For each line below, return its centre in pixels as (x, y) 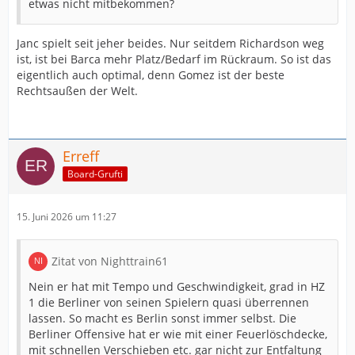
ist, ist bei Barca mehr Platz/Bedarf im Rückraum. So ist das (174, 59)
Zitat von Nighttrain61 (110, 261)
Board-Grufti (95, 174)
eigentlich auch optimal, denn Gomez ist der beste (151, 74)
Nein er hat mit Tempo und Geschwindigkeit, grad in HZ (177, 286)
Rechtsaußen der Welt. (77, 90)
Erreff (81, 156)
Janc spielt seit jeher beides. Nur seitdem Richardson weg (170, 43)
